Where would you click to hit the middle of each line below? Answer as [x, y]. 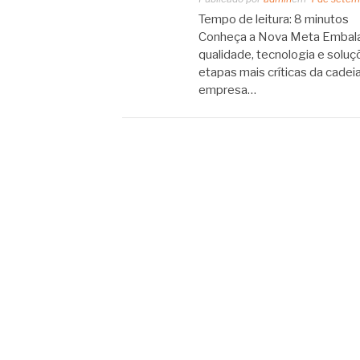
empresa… [227, 90]
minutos [327, 19]
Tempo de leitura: [245, 19]
